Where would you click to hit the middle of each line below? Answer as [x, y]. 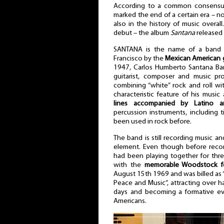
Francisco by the [139, 58]
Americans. [130, 201]
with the [129, 165]
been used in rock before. [152, 121]
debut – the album [142, 33]
